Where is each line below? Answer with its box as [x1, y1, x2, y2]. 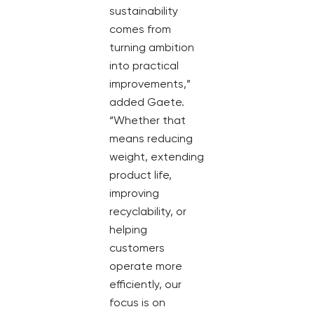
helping [109, 223, 147, 237]
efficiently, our [109, 278, 182, 292]
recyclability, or [109, 205, 186, 219]
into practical [109, 59, 179, 73]
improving [109, 186, 159, 200]
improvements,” [109, 77, 191, 91]
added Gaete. [109, 95, 184, 109]
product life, [109, 168, 172, 182]
